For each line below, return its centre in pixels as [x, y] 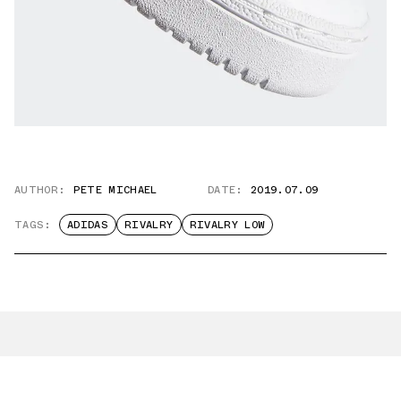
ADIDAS [87, 225]
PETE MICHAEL [115, 190]
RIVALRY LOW [227, 225]
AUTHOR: [40, 190]
